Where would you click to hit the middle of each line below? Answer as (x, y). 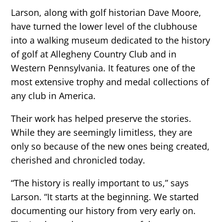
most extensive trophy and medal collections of (110, 82)
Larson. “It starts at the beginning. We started (105, 197)
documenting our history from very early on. (104, 211)
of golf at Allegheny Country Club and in (94, 54)
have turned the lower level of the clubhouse (104, 27)
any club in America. (54, 96)
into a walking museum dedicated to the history (111, 40)
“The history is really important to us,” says (100, 183)
